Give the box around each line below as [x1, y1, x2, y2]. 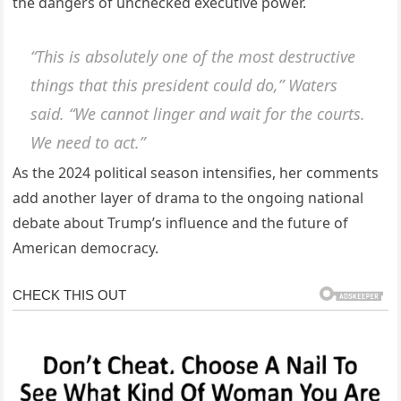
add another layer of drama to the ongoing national [13, 188, 364, 209]
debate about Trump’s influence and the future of [13, 213, 349, 234]
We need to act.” [30, 131, 146, 153]
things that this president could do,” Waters [30, 73, 338, 96]
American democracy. [13, 238, 159, 259]
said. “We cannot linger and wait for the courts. [30, 102, 366, 124]
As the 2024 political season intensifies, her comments [13, 163, 380, 183]
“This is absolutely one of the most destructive [30, 45, 356, 67]
